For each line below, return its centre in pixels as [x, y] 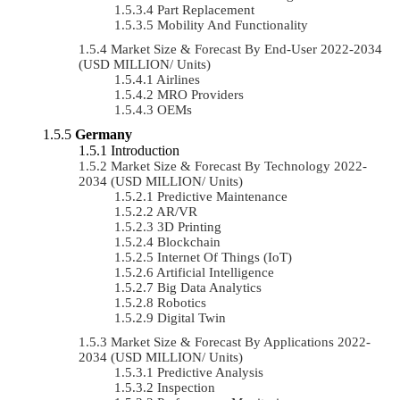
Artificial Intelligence [215, 272]
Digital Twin [192, 317]
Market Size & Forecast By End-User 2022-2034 [246, 49]
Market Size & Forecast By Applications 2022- [241, 342]
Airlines [178, 79]
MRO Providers [200, 94]
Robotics [182, 302]
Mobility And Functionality [233, 25]
